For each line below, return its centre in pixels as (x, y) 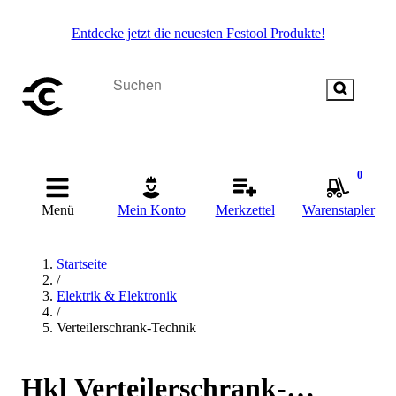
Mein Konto (151, 210)
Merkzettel (245, 210)
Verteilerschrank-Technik (126, 327)
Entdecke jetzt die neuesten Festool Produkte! (198, 33)
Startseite (82, 264)
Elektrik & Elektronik (117, 296)
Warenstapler (339, 210)
